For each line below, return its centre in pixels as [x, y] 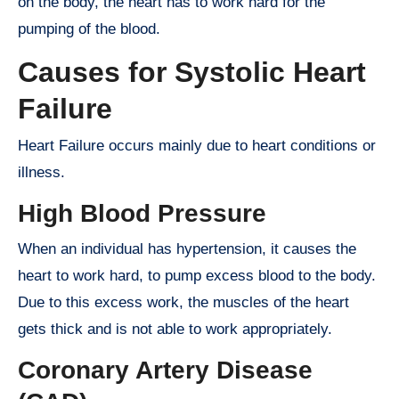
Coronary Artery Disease [165, 370]
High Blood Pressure [142, 214]
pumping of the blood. [89, 28]
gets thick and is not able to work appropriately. [175, 329]
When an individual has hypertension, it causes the [187, 248]
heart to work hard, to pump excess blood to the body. [197, 275]
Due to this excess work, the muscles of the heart [183, 302]
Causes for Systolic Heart [192, 72]
